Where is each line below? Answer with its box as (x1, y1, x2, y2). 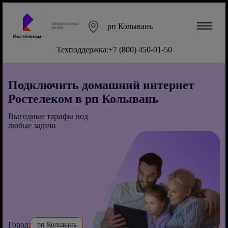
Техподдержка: (56, 45, 108, 54)
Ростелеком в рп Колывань (8, 92, 159, 105)
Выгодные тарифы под (8, 111, 88, 121)
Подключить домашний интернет (8, 78, 194, 92)
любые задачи (8, 121, 56, 130)
